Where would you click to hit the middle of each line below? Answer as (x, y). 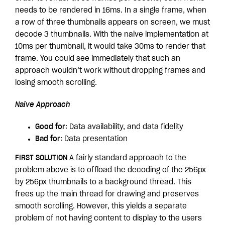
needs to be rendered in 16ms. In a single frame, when (111, 11)
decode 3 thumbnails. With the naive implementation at (112, 35)
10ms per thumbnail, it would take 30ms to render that (110, 47)
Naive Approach (42, 105)
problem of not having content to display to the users (108, 218)
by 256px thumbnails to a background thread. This (103, 182)
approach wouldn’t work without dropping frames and (110, 71)
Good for (50, 127)
